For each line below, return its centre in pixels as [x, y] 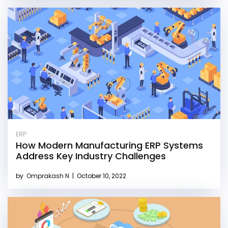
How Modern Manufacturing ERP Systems [109, 145]
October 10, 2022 [101, 176]
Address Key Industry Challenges [91, 156]
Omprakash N [49, 176]
